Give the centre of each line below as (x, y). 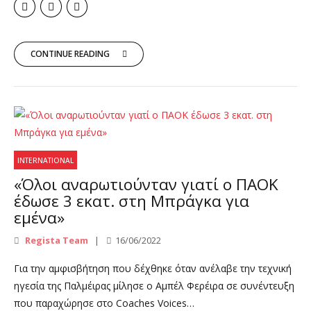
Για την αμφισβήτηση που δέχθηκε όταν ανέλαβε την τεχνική (153, 268)
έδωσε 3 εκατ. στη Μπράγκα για (132, 201)
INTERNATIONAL (46, 160)
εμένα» (39, 218)
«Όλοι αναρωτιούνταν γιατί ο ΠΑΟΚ (146, 185)
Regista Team (56, 240)
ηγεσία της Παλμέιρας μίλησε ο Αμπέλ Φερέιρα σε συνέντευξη (154, 285)
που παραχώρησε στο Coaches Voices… (104, 303)
